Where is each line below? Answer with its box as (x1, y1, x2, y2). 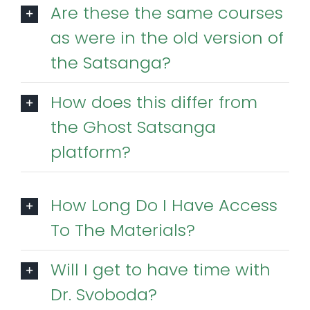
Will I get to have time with (51, 257, 271, 281)
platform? (51, 140, 131, 163)
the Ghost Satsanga (51, 115, 216, 138)
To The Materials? (51, 218, 195, 241)
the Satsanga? (51, 51, 171, 74)
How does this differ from (51, 90, 257, 113)
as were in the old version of (51, 26, 284, 49)
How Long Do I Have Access (51, 193, 277, 217)
